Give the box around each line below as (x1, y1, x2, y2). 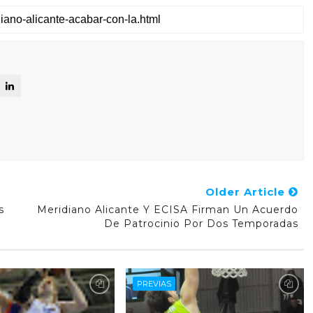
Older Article (205, 185, 289, 198)
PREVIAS (136, 279, 171, 289)
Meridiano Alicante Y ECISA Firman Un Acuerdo (36, 203, 298, 216)
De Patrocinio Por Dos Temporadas (103, 217, 298, 230)
